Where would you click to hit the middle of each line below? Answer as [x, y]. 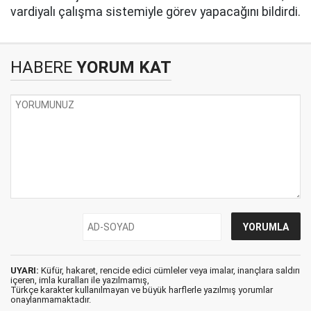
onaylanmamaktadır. [51, 300]
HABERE [41, 67]
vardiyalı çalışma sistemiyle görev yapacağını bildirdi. [155, 12]
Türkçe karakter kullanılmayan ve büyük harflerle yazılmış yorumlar [142, 290]
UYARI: [25, 270]
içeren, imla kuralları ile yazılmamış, [80, 280]
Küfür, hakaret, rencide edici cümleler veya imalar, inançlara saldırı [169, 270]
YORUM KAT [122, 67]
